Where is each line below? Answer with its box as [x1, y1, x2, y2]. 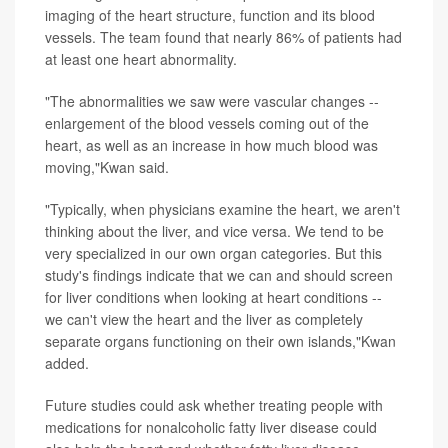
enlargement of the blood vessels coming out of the [45, 113, 369, 134]
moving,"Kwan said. [45, 157, 169, 178]
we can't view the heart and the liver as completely [45, 309, 363, 330]
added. [45, 353, 89, 374]
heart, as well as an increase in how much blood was [45, 135, 378, 156]
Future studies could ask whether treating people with [45, 395, 383, 416]
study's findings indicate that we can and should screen [45, 265, 393, 286]
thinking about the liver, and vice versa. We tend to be [45, 221, 384, 242]
